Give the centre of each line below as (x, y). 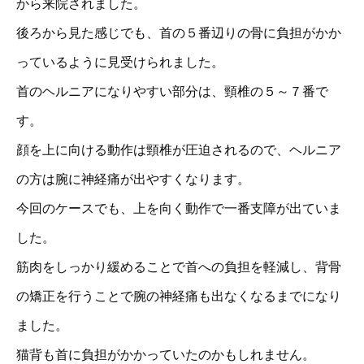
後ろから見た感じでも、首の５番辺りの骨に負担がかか (179, 33)
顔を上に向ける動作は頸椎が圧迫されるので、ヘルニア (179, 150)
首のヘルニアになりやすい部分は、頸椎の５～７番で (172, 92)
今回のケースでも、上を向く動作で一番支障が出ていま (179, 209)
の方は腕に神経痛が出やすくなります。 (133, 180)
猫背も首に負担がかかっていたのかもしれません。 (166, 355)
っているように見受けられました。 (120, 63)
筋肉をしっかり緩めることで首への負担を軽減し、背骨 (179, 267)
